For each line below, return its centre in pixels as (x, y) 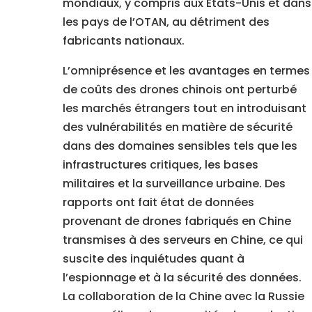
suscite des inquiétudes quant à (153, 259)
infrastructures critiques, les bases (160, 165)
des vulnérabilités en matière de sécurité (177, 127)
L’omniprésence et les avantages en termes (186, 71)
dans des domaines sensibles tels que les (180, 146)
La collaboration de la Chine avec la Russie (183, 297)
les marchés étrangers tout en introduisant (184, 109)
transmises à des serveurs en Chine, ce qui (182, 240)
